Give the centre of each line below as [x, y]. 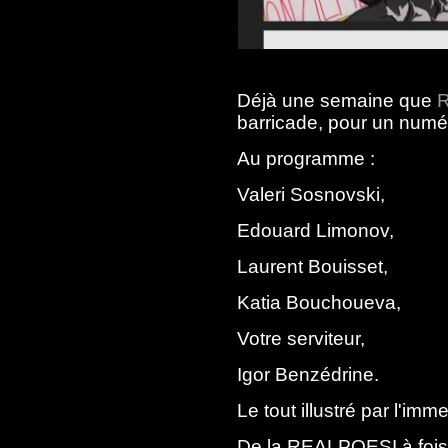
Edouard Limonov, [315, 230]
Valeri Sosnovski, [311, 194]
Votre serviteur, [301, 338]
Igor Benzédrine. [308, 374]
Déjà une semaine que [337, 100]
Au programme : [306, 158]
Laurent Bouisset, [312, 266]
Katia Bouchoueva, [319, 302]
